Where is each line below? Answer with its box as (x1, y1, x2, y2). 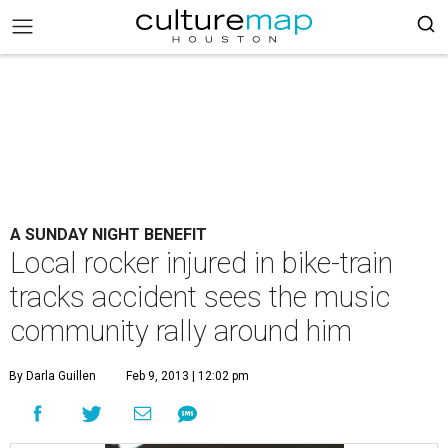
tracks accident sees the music (10, 280, 390, 314)
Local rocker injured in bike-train (10, 246, 393, 280)
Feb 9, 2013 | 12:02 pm (126, 369, 249, 383)
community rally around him (10, 314, 352, 348)
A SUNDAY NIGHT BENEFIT (10, 225, 207, 244)
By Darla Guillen (9, 369, 96, 383)
